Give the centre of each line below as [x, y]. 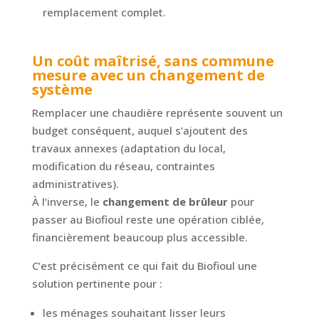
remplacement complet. [104, 12]
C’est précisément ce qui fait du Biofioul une [144, 266]
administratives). [75, 184]
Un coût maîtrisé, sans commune [153, 61]
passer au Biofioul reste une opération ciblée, [148, 220]
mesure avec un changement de [148, 75]
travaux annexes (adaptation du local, [129, 148]
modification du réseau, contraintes [123, 166]
